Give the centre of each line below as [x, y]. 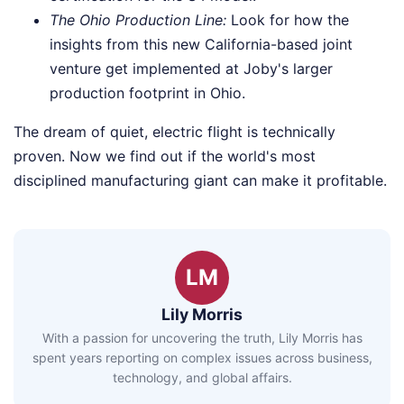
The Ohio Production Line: [138, 19]
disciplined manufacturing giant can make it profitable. [200, 180]
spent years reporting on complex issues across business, [202, 358]
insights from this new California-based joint [201, 44]
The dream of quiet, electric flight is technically [174, 131]
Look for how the [288, 19]
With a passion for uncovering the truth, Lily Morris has [202, 338]
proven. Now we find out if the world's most [165, 156]
